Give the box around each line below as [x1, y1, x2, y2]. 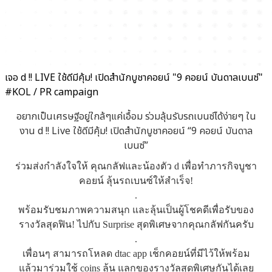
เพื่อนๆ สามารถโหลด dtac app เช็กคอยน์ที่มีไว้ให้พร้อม [22, 248, 250, 259]
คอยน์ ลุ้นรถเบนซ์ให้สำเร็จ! [79, 175, 193, 186]
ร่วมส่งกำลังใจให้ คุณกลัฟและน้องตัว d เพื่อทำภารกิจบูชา [15, 161, 257, 171]
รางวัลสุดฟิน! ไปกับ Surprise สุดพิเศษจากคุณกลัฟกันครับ [18, 219, 254, 229]
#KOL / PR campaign [5, 85, 98, 100]
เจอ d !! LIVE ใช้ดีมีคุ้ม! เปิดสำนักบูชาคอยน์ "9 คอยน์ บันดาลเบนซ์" [5, 70, 263, 85]
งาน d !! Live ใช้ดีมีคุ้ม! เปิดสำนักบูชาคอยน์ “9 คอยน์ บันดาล [19, 124, 253, 138]
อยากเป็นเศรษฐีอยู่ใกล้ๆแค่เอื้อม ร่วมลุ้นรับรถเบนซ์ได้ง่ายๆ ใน [16, 109, 256, 124]
